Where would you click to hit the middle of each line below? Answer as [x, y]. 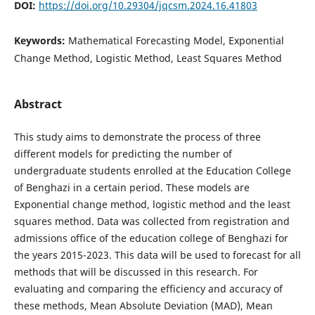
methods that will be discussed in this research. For [136, 272]
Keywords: [41, 40]
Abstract [38, 104]
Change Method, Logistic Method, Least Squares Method [148, 58]
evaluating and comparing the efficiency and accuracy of [148, 289]
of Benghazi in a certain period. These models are [131, 187]
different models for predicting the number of [123, 154]
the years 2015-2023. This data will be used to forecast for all [157, 255]
